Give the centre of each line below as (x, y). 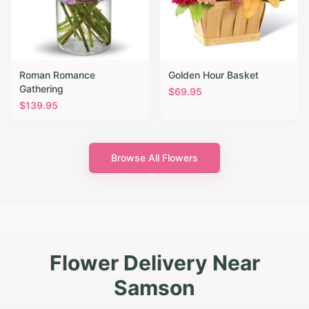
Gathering (41, 89)
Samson (154, 288)
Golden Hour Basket (213, 75)
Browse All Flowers (154, 158)
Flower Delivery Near (154, 263)
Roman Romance (57, 75)
